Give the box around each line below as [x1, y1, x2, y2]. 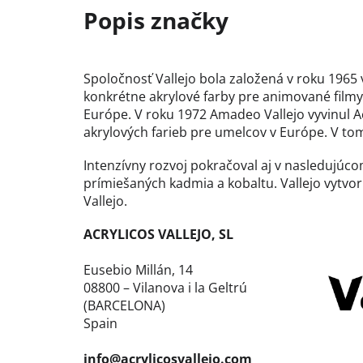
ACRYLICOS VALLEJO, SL [83, 225, 233, 244]
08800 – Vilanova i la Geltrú [83, 279, 247, 297]
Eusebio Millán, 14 [83, 261, 193, 280]
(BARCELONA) [83, 297, 165, 315]
